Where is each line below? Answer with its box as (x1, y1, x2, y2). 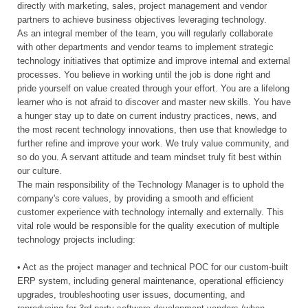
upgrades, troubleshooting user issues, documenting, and (17, 289, 245, 300)
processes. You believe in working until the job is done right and (17, 69, 270, 80)
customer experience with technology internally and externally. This (17, 207, 284, 217)
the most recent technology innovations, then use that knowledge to (17, 124, 287, 135)
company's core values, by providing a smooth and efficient (17, 193, 254, 203)
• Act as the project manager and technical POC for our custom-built (17, 262, 288, 272)
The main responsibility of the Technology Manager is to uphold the (17, 179, 284, 190)
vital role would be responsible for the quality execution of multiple (17, 221, 279, 231)
